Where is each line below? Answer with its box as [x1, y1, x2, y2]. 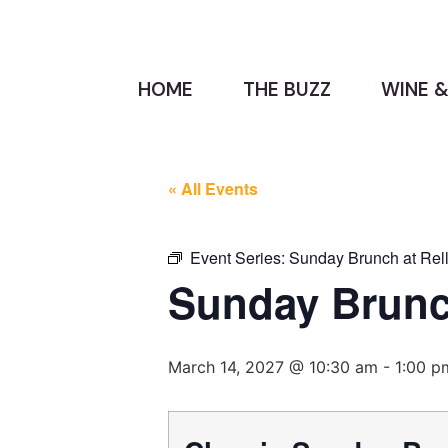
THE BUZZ [243, 76, 331, 102]
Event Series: [190, 245, 289, 269]
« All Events [168, 176, 258, 200]
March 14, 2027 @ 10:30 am [168, 356, 378, 377]
